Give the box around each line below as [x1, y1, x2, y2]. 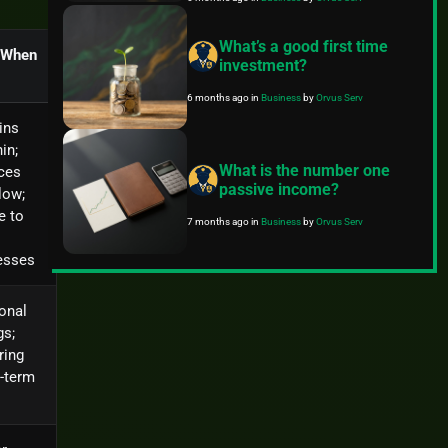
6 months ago [187, 91, 252, 105]
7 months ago [187, 215, 252, 229]
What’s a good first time [219, 37, 389, 57]
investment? [219, 56, 308, 76]
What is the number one [219, 161, 391, 181]
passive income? [219, 180, 340, 200]
